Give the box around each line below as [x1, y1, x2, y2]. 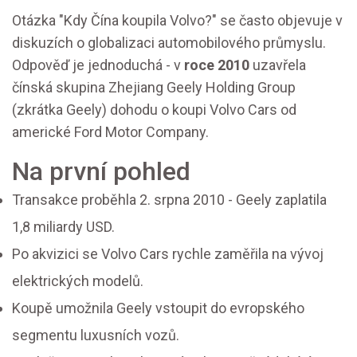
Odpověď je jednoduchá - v [12, 57, 184, 73]
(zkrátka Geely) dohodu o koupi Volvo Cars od [12, 101, 296, 118]
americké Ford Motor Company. [12, 124, 209, 140]
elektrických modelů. [12, 273, 143, 289]
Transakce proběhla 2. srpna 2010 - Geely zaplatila [12, 191, 327, 208]
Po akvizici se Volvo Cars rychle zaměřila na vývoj [12, 245, 324, 262]
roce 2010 [184, 57, 249, 73]
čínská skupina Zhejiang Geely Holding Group [12, 79, 296, 96]
